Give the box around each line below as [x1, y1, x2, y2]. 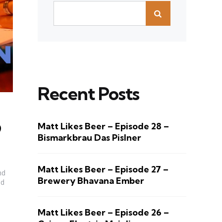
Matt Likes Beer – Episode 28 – [38, 120, 169, 132]
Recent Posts [38, 82, 139, 105]
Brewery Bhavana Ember [38, 174, 144, 186]
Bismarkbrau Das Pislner [38, 131, 141, 143]
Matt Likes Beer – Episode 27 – [38, 163, 168, 175]
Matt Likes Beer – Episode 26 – [38, 206, 169, 218]
